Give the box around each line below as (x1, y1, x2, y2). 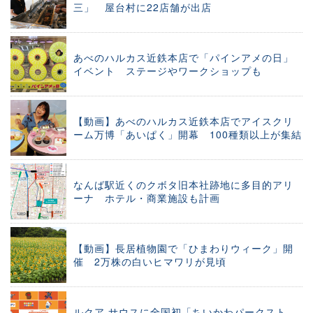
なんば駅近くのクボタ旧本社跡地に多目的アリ (73, 177, 293, 192)
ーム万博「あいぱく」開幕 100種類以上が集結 (73, 127, 302, 142)
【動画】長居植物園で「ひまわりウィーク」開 (73, 241, 293, 256)
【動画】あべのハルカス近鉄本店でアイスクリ (73, 114, 293, 129)
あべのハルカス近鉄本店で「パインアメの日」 (73, 50, 293, 65)
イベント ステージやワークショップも (73, 64, 262, 78)
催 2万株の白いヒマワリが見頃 (73, 254, 226, 269)
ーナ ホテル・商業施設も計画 (73, 191, 220, 205)
